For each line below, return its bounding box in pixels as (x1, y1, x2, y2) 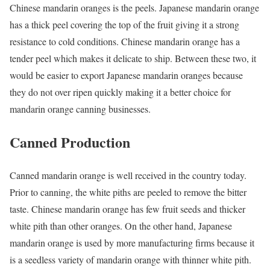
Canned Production (10, 131, 130, 152)
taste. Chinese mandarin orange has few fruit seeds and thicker (10, 202, 245, 215)
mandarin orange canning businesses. (10, 102, 151, 115)
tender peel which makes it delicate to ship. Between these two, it (10, 51, 256, 64)
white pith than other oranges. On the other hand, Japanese (10, 219, 232, 232)
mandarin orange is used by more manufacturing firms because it (10, 236, 254, 249)
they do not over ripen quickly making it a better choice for (10, 85, 231, 98)
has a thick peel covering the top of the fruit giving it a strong (10, 17, 239, 31)
